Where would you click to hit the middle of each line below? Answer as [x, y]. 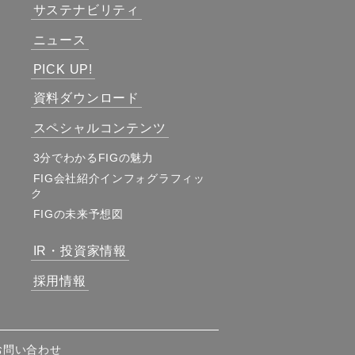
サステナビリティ [86, 10]
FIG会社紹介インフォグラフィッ [119, 178]
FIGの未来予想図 [78, 214]
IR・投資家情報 [80, 251]
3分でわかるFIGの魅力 [93, 158]
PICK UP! [63, 69]
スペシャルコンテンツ [99, 128]
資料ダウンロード [86, 98]
